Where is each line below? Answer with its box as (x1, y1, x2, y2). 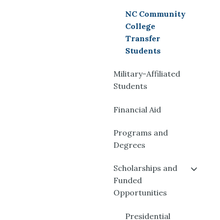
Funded (113, 175, 142, 186)
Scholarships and (113, 163, 177, 173)
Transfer (125, 33, 160, 43)
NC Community (125, 8, 186, 19)
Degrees (113, 140, 145, 150)
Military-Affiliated (113, 69, 180, 79)
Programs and (113, 128, 168, 137)
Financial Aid (113, 104, 161, 114)
